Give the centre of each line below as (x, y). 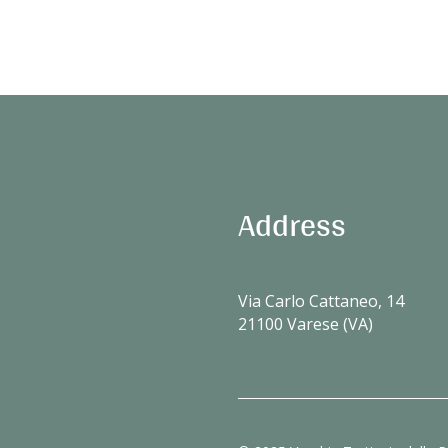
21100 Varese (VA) (305, 324)
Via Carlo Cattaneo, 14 (321, 301)
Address (292, 224)
